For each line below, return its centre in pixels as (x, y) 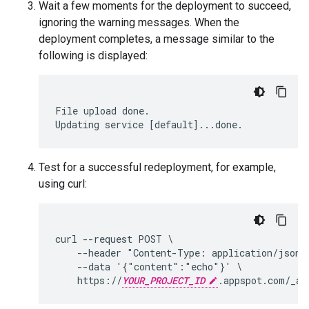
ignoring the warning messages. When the (139, 22)
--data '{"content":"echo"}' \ (149, 267)
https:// (89, 280)
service (124, 124)
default (174, 124)
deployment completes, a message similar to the (157, 39)
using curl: (63, 184)
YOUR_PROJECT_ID (163, 280)
